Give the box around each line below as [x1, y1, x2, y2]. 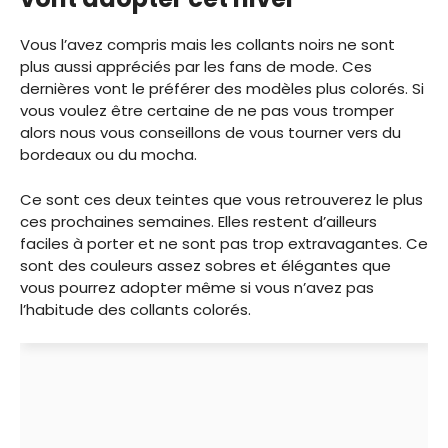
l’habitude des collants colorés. [20, 298, 251, 320]
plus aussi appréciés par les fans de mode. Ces [20, 56, 372, 78]
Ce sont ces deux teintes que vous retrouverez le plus [20, 188, 423, 210]
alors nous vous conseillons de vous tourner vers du [20, 122, 401, 144]
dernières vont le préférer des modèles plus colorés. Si [20, 78, 424, 100]
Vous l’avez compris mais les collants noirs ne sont [20, 34, 395, 56]
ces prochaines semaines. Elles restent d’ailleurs [20, 210, 377, 232]
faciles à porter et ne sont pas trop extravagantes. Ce [20, 232, 428, 254]
